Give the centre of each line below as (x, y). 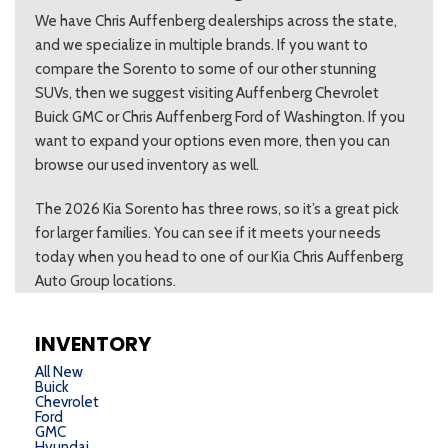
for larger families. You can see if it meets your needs (208, 233)
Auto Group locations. (105, 281)
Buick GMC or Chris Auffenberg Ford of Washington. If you (220, 117)
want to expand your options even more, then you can (212, 141)
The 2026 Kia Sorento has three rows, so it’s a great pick (217, 209)
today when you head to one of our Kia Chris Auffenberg (219, 257)
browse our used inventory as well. (147, 165)
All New (59, 372)
